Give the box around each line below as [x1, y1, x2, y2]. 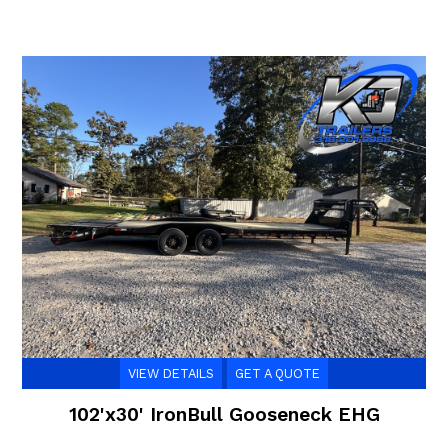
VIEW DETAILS [128, 366, 214, 382]
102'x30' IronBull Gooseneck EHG [68, 403, 380, 427]
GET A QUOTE [235, 366, 320, 382]
